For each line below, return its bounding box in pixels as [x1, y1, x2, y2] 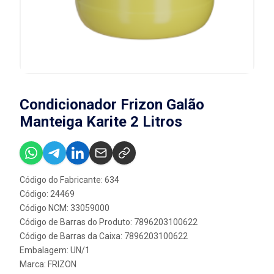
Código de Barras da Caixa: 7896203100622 [20, 231, 188, 241]
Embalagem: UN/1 [20, 245, 90, 255]
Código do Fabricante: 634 [20, 174, 119, 185]
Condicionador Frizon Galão [20, 95, 204, 113]
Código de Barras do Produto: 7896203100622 [20, 217, 198, 227]
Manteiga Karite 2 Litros [20, 113, 182, 130]
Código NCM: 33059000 [20, 202, 109, 213]
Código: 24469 [20, 188, 75, 199]
